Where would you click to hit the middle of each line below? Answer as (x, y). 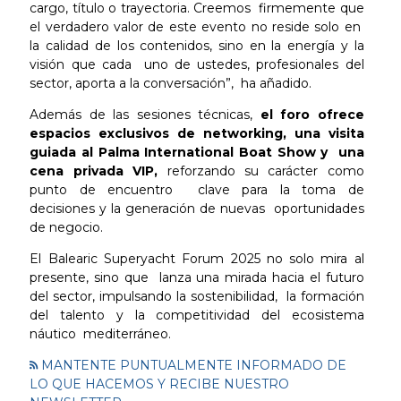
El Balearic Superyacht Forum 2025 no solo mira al (197, 258)
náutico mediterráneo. (101, 333)
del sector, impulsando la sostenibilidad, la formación (197, 296)
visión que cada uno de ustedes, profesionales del (197, 64)
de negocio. (68, 227)
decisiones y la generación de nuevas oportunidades (197, 208)
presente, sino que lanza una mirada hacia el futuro (197, 277)
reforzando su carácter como (265, 171)
